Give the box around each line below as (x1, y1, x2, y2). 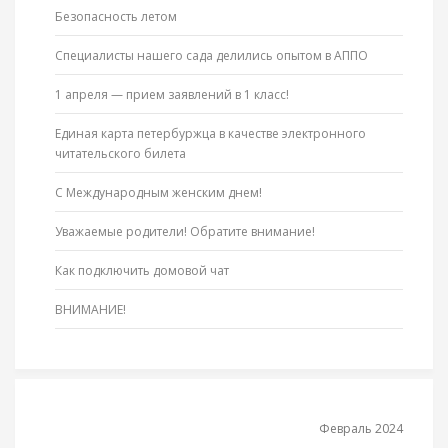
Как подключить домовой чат (55, 262, 229, 280)
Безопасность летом (55, 8, 177, 26)
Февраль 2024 (319, 420, 403, 438)
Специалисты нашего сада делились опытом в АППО (55, 47, 368, 65)
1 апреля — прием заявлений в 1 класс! (55, 86, 289, 104)
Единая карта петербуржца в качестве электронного (55, 125, 366, 143)
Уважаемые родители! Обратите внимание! (55, 223, 315, 241)
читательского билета (55, 145, 186, 163)
